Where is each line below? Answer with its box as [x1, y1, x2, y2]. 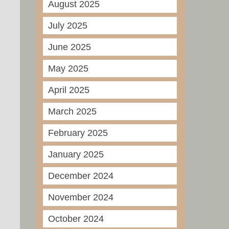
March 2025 [48, 106, 97, 117]
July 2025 [48, 20, 87, 31]
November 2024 [48, 192, 113, 202]
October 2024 [48, 214, 104, 224]
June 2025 [48, 42, 91, 52]
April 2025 [48, 85, 89, 95]
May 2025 [48, 63, 88, 74]
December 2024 [48, 171, 113, 181]
